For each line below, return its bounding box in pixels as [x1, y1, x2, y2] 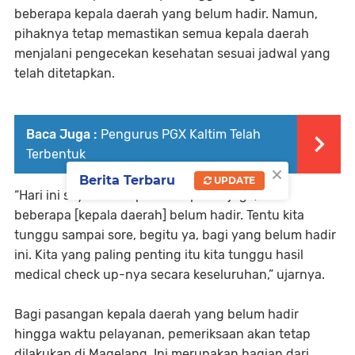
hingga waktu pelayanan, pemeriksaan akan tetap [14, 326, 311, 342]
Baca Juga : [26, 127, 97, 143]
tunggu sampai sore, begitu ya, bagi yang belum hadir [14, 227, 336, 243]
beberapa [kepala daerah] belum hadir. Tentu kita [14, 208, 304, 223]
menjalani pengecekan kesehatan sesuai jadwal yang [14, 46, 330, 62]
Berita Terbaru [79, 173, 175, 189]
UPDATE [212, 174, 255, 187]
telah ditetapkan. [14, 66, 115, 82]
